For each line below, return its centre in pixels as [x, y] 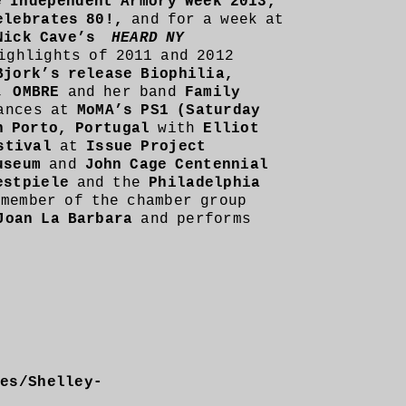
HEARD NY [148, 38]
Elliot [232, 129]
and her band [122, 92]
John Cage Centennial [177, 165]
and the [109, 183]
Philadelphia [205, 183]
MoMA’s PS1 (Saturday [165, 111]
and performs [196, 219]
